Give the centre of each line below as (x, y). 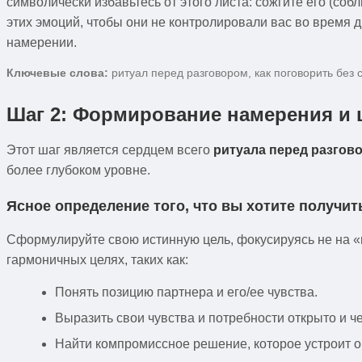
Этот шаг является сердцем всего (110, 149)
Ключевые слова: (57, 72)
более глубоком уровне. (78, 170)
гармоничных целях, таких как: (97, 259)
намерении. (42, 42)
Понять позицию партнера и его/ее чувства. (186, 292)
